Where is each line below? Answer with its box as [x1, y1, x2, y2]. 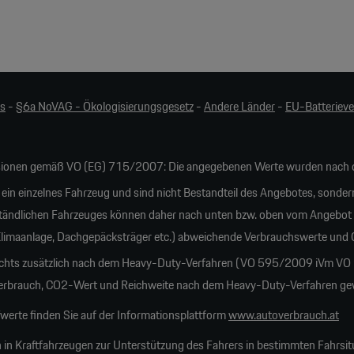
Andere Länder [203, 96, 275, 117]
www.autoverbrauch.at [228, 305, 339, 326]
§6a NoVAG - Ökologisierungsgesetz [15, 96, 194, 117]
